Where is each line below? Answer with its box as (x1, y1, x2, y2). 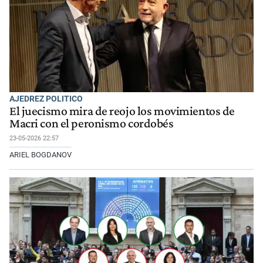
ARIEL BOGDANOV (9, 150, 72, 159)
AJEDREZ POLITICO (9, 94, 83, 104)
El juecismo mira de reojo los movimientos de (9, 103, 235, 118)
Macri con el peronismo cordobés (9, 116, 174, 130)
